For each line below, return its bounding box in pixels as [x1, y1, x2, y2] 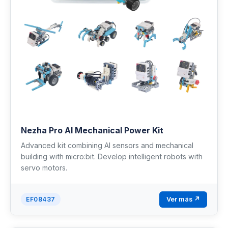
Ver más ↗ [166, 195, 200, 203]
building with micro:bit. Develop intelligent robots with [21, 152, 203, 161]
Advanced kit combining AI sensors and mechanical [21, 140, 193, 150]
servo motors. [21, 163, 67, 172]
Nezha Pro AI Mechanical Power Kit [21, 125, 163, 135]
